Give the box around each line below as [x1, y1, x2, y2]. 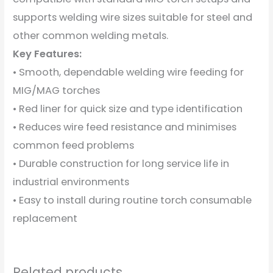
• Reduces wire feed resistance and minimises [13, 119, 237, 134]
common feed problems [13, 138, 135, 152]
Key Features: [13, 46, 82, 61]
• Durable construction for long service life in [13, 156, 230, 171]
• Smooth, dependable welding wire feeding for [13, 65, 244, 79]
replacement [13, 211, 78, 225]
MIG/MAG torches [13, 83, 101, 97]
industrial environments [13, 174, 130, 189]
